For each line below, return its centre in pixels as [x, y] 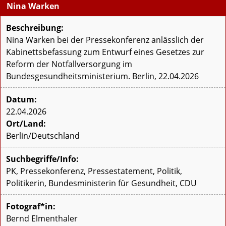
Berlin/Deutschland [43, 136]
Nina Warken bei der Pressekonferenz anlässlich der [105, 40]
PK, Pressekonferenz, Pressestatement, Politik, [94, 171]
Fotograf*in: [31, 207]
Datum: [21, 100]
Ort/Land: [26, 124]
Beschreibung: [35, 28]
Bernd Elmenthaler [42, 219]
